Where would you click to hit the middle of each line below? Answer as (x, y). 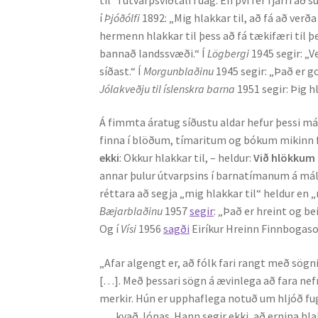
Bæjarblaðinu (132, 211)
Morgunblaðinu (180, 71)
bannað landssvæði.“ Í (154, 53)
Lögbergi (230, 53)
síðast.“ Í (122, 71)
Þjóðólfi (124, 17)
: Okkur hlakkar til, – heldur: (187, 158)
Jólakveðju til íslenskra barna (169, 88)
